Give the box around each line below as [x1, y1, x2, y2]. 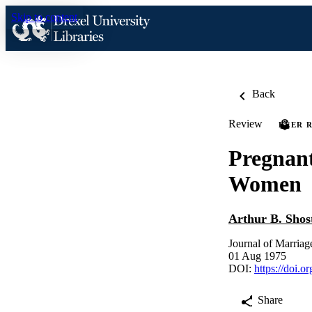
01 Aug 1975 [228, 250, 286, 263]
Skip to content [11, 11, 77, 23]
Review [228, 118, 263, 130]
